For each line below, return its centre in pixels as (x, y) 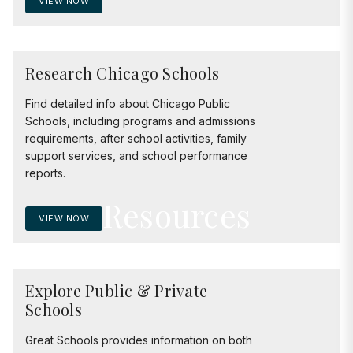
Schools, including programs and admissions (140, 121)
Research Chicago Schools (122, 72)
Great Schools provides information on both (139, 340)
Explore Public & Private (116, 290)
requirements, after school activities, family (136, 138)
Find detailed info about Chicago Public (128, 103)
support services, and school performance (136, 155)
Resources (176, 214)
